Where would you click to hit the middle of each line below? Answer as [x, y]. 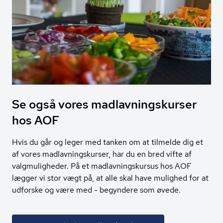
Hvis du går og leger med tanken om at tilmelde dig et [108, 142]
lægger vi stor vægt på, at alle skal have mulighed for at [110, 178]
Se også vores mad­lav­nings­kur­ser [104, 105]
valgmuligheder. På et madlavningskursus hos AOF [102, 166]
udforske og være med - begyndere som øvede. [96, 190]
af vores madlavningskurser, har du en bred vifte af [102, 154]
